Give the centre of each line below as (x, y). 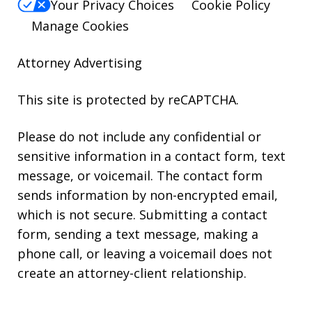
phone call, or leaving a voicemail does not (145, 254)
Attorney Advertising (80, 63)
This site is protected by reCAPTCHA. (128, 100)
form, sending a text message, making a (138, 234)
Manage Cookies (80, 26)
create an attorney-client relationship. (132, 273)
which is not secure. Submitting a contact (142, 215)
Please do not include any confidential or (139, 137)
